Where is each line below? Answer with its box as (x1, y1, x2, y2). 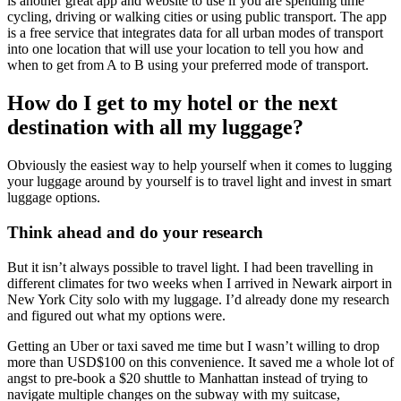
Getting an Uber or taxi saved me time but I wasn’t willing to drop (7, 337, 380, 354)
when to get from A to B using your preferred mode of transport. (7, 57, 369, 73)
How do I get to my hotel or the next (7, 91, 337, 115)
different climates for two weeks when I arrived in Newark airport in (7, 275, 392, 291)
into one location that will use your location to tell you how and (7, 41, 363, 57)
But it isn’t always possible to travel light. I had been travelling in (7, 259, 373, 275)
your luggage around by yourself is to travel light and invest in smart (7, 174, 391, 190)
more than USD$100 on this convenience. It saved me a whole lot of (7, 354, 394, 370)
